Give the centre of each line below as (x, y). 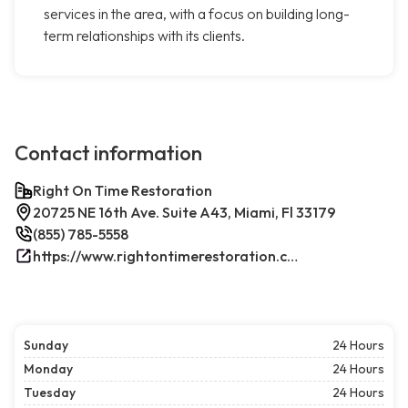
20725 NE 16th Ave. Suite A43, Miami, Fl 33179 (184, 213)
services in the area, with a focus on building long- (197, 14)
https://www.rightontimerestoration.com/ (292, 256)
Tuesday (50, 393)
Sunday (46, 346)
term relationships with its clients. (144, 36)
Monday (48, 369)
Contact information (108, 153)
